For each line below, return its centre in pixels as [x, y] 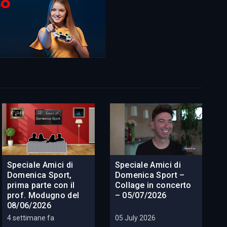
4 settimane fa [30, 218]
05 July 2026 [135, 218]
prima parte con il [41, 185]
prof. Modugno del [43, 196]
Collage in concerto [153, 185]
